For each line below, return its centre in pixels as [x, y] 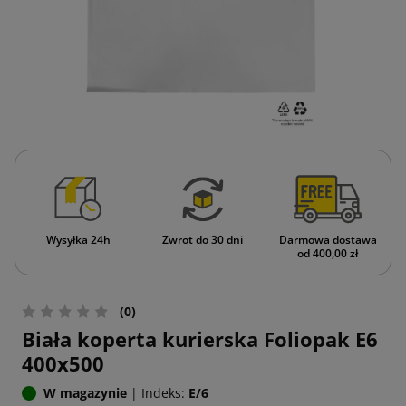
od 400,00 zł [328, 254]
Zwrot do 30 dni [203, 240]
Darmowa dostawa [328, 240]
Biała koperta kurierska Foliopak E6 [200, 339]
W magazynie [85, 393]
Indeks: [163, 393]
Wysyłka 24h [78, 240]
